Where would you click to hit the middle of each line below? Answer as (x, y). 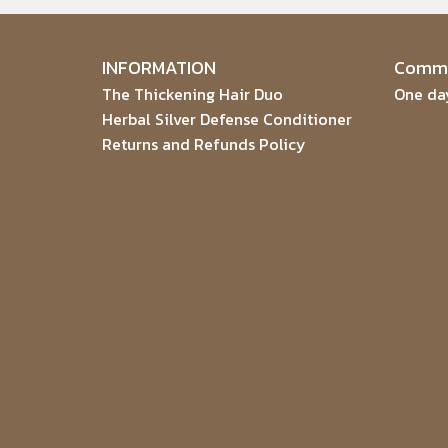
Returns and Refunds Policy (204, 143)
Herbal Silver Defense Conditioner (227, 118)
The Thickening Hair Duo (192, 93)
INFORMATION (159, 67)
